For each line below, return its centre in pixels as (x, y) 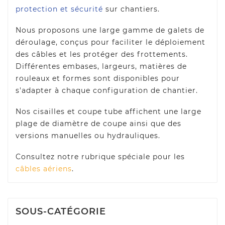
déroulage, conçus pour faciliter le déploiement (110, 42)
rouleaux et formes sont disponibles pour (98, 79)
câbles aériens (44, 169)
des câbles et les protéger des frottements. (102, 54)
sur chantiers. (131, 9)
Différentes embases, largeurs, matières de (101, 67)
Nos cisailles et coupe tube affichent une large (108, 112)
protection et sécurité (59, 9)
